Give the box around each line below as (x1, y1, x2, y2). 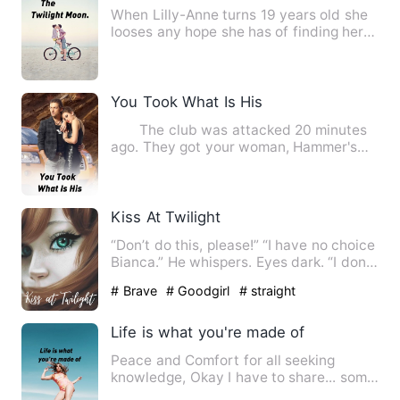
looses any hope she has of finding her (111, 23, 364, 41)
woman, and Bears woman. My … (111, 155, 328, 173)
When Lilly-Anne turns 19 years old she (111, 6, 368, 24)
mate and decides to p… (111, 40, 271, 58)
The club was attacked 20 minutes (111, 121, 368, 139)
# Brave (111, 283, 162, 299)
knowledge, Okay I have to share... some (111, 369, 190, 387)
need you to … (111, 271, 205, 288)
